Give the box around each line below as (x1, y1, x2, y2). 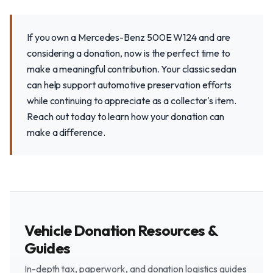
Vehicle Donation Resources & (24, 221, 218, 239)
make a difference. (27, 126, 105, 138)
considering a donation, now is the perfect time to (27, 47, 231, 59)
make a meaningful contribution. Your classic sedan (27, 63, 237, 75)
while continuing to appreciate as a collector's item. (27, 94, 236, 107)
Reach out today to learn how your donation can (27, 110, 225, 122)
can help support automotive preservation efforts (27, 79, 232, 91)
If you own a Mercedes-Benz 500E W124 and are (27, 31, 230, 43)
